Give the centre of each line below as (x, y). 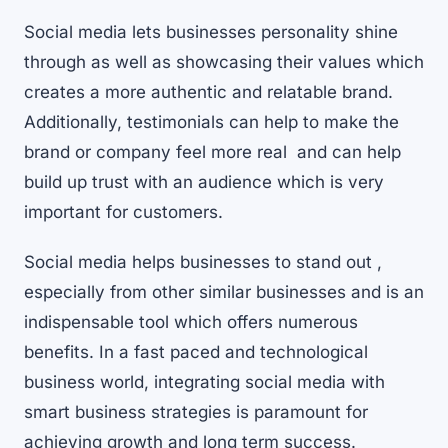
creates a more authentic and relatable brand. (208, 92)
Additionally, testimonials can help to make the (211, 122)
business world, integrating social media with (204, 382)
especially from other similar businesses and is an (224, 292)
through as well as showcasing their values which (224, 62)
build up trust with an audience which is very (204, 182)
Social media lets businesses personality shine (211, 32)
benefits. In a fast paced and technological (196, 352)
